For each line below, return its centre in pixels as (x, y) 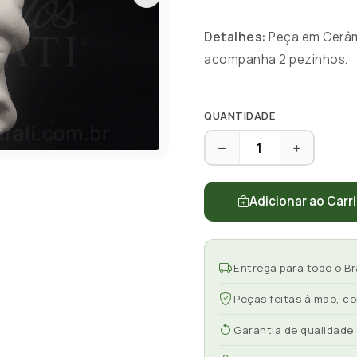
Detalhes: (235, 37)
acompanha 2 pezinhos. (277, 59)
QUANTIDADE (239, 116)
